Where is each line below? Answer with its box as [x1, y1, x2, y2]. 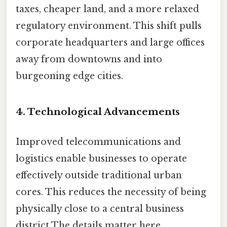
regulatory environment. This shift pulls [16, 20, 202, 32]
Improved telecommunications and [16, 136, 181, 148]
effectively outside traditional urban [16, 170, 182, 181]
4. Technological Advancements [16, 106, 180, 118]
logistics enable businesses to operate [16, 153, 187, 165]
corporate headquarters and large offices [16, 37, 205, 49]
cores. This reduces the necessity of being [16, 186, 206, 198]
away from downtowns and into [16, 54, 162, 65]
